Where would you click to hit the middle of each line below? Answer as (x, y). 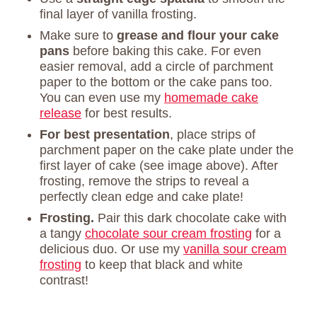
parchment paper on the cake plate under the (167, 150)
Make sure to (78, 36)
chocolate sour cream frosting (168, 234)
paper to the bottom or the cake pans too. (156, 82)
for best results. (127, 114)
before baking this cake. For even (165, 51)
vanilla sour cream (235, 249)
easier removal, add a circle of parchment (156, 67)
